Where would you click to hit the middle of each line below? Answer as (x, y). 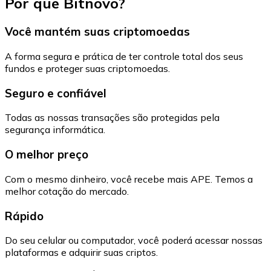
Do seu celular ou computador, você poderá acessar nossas (134, 240)
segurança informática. (55, 130)
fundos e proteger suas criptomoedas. (87, 69)
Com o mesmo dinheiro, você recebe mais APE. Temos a (129, 179)
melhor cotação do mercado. (67, 191)
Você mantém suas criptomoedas (97, 32)
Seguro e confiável (56, 93)
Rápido (24, 216)
